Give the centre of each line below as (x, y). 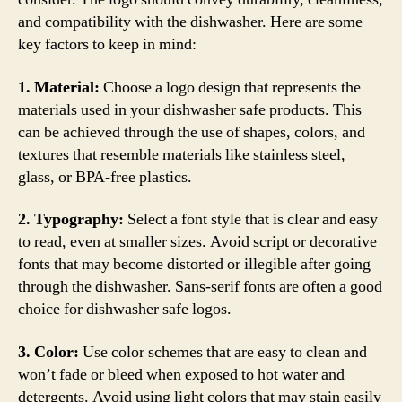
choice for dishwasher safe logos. (125, 309)
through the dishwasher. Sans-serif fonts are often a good (200, 287)
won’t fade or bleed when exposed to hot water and (181, 374)
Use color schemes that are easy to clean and (223, 352)
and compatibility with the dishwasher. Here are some (190, 22)
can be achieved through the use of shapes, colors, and (192, 132)
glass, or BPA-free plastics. (105, 177)
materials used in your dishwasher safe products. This (190, 109)
